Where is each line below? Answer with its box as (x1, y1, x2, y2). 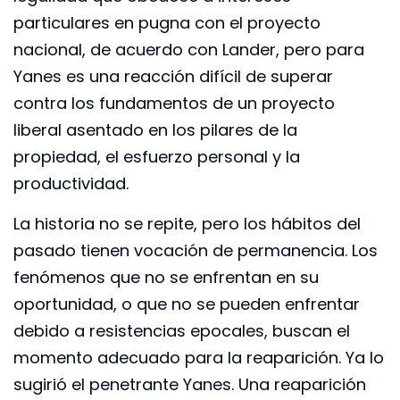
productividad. (13, 172, 129, 196)
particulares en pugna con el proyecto (13, 12, 321, 35)
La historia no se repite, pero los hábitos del (13, 212, 361, 235)
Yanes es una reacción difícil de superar (13, 65, 333, 88)
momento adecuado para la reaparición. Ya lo (13, 346, 384, 369)
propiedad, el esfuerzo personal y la (13, 146, 300, 169)
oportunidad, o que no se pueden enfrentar (13, 292, 360, 315)
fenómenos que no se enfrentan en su (13, 265, 319, 288)
